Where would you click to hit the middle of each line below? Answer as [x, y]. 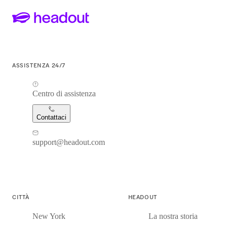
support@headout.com [69, 142]
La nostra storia [173, 216]
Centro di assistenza [64, 94]
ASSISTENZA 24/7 [39, 65]
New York [49, 216]
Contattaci [51, 118]
